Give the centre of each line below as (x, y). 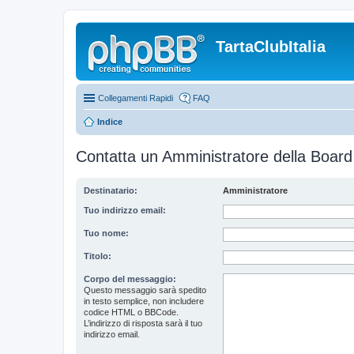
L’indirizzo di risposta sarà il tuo (143, 323)
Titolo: (98, 256)
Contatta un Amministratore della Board (214, 156)
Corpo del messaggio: (130, 279)
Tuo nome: (106, 233)
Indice (110, 122)
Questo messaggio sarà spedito (145, 290)
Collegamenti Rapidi (136, 98)
